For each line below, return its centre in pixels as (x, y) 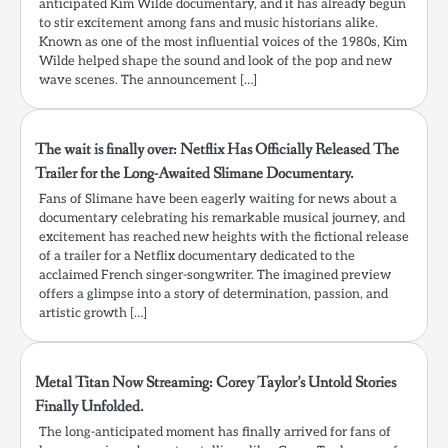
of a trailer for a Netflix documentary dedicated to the (197, 256)
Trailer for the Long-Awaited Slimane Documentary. (194, 174)
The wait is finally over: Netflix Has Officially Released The (217, 150)
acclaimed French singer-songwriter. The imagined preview (215, 275)
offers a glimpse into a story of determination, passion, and (213, 294)
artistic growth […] (93, 313)
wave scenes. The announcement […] (148, 80)
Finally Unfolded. (89, 407)
